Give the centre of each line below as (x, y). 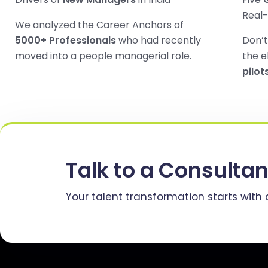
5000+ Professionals (66, 40)
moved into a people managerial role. (103, 56)
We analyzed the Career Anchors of (99, 25)
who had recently (159, 40)
